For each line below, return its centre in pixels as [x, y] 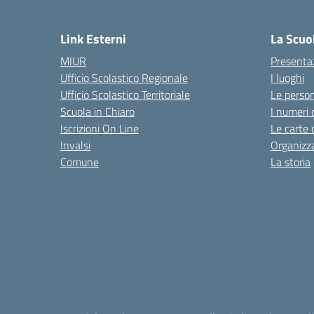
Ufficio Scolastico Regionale [124, 78]
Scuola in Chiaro [97, 111]
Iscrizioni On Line [100, 128]
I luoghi [287, 78]
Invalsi [75, 145]
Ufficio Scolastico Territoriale [125, 95]
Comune [80, 162]
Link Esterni [93, 39]
